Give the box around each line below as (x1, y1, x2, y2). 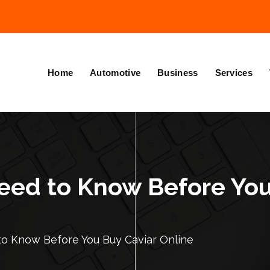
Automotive (90, 67, 141, 78)
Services (215, 67, 253, 78)
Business (157, 67, 198, 78)
